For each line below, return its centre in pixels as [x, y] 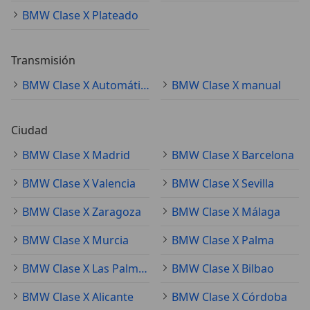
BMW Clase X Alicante [78, 297]
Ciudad [29, 130]
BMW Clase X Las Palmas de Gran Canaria [143, 268]
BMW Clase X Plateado [80, 15]
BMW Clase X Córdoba [229, 297]
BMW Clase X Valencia [79, 183]
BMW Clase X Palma [223, 240]
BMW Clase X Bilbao [223, 268]
